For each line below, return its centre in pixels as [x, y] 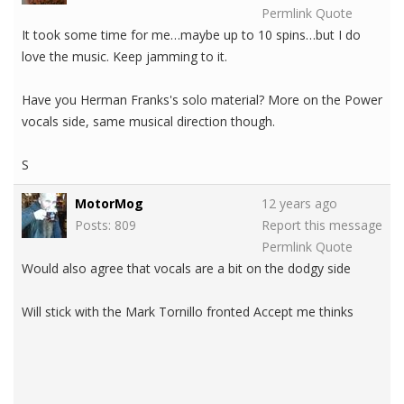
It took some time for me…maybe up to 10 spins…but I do [191, 35]
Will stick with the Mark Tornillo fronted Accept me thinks [188, 312]
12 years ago [299, 204]
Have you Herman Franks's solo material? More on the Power [202, 100]
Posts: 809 [106, 225]
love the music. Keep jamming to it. [124, 57]
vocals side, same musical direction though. [148, 122]
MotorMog [109, 204]
